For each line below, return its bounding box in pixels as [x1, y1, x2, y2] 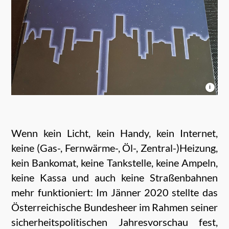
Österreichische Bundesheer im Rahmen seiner [11, 200, 218, 213]
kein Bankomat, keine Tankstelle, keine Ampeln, [11, 156, 218, 169]
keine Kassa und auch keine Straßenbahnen [11, 171, 218, 184]
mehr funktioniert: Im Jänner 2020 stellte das [11, 186, 218, 198]
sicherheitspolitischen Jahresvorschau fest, [11, 215, 218, 228]
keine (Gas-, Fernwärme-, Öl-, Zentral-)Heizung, [11, 141, 218, 154]
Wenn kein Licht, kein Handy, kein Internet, [11, 126, 218, 139]
